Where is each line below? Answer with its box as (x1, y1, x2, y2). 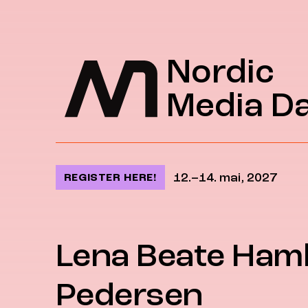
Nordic (166, 53, 274, 91)
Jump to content (55, 17, 157, 30)
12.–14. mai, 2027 (173, 170, 277, 184)
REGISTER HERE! (63, 171, 157, 184)
